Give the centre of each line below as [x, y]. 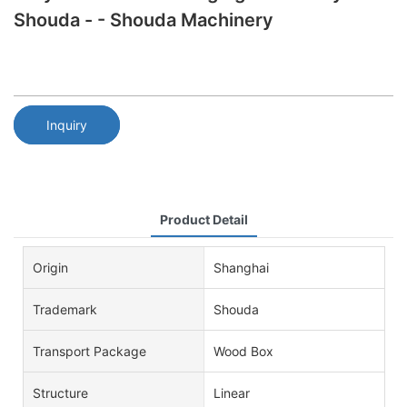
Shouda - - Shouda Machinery [144, 20]
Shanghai [241, 267]
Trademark [65, 309]
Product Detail [203, 219]
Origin [50, 267]
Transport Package [89, 351]
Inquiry [67, 124]
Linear [231, 392]
